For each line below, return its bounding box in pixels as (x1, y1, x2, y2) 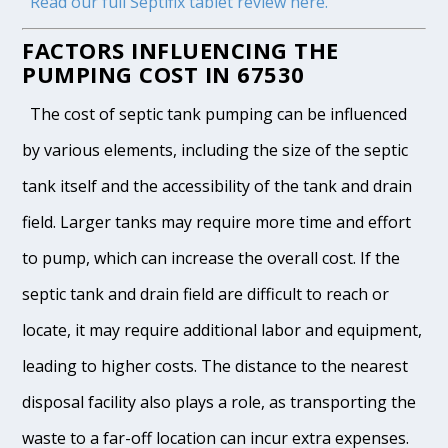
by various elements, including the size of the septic (22, 139, 409, 162)
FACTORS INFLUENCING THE (22, 35, 339, 66)
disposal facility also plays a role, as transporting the (22, 391, 417, 414)
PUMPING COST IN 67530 (22, 59, 305, 90)
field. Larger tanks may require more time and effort (22, 211, 412, 234)
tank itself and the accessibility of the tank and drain (22, 175, 413, 198)
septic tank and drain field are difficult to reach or (22, 283, 390, 306)
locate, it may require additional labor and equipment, (22, 319, 423, 342)
